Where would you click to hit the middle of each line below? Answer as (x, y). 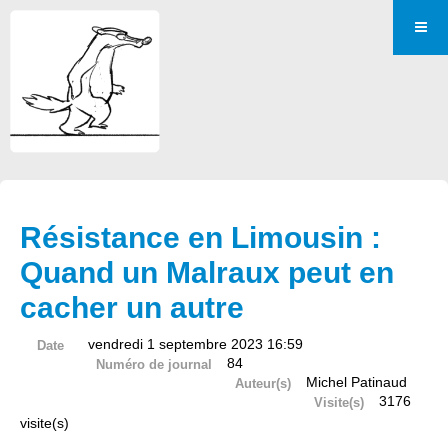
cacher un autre (132, 307)
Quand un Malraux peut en (207, 272)
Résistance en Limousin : (200, 237)
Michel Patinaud (357, 382)
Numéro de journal (153, 364)
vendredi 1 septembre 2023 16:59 (195, 344)
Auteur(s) (262, 383)
